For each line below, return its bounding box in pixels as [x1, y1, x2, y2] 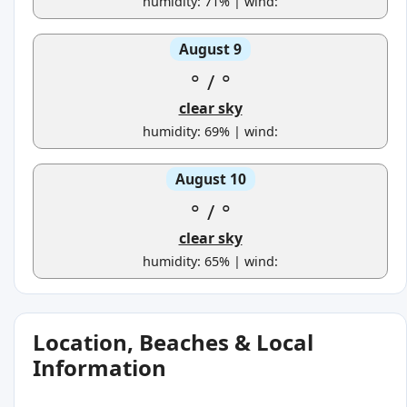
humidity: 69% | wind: [143, 123, 278, 141]
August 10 [174, 169, 246, 190]
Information [33, 352, 166, 383]
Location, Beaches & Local [33, 327, 313, 358]
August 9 [179, 39, 242, 60]
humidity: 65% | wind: [143, 253, 278, 271]
